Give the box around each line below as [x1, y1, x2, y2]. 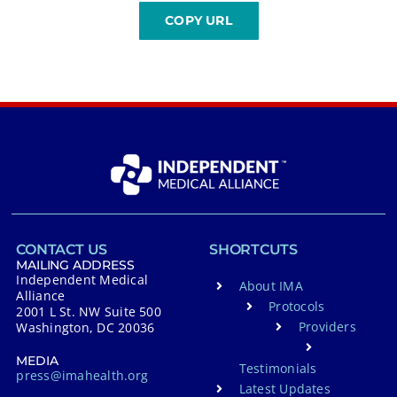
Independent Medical [16, 271, 149, 289]
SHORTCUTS [209, 241, 298, 259]
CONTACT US [16, 241, 108, 259]
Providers [298, 318, 356, 336]
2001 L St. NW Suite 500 [16, 303, 161, 321]
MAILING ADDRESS [16, 257, 135, 274]
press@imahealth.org [16, 367, 149, 385]
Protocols [269, 298, 325, 315]
